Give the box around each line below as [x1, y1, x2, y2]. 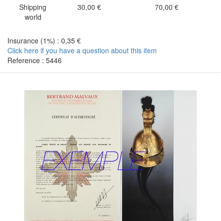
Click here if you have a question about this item [7, 45, 157, 55]
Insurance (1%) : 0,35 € [7, 36, 81, 45]
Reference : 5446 [7, 55, 62, 65]
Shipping [19, 2, 46, 12]
